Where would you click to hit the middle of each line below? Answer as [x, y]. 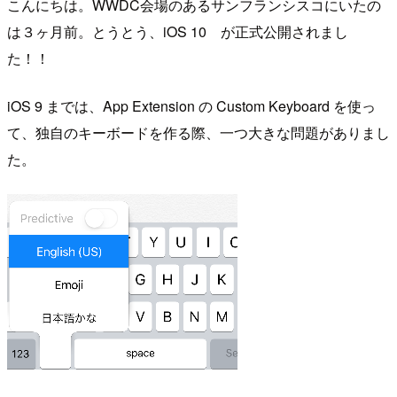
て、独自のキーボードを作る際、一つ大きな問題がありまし [198, 132]
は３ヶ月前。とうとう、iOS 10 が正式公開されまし [178, 31]
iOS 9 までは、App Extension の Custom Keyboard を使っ [191, 105]
